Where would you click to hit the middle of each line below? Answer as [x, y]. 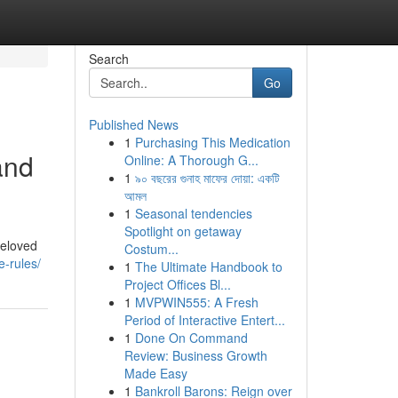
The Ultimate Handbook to [208, 267]
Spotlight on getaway [183, 231]
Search [108, 59]
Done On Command [191, 338]
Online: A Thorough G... [191, 160]
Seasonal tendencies [193, 213]
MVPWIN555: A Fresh [196, 302]
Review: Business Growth [195, 355]
